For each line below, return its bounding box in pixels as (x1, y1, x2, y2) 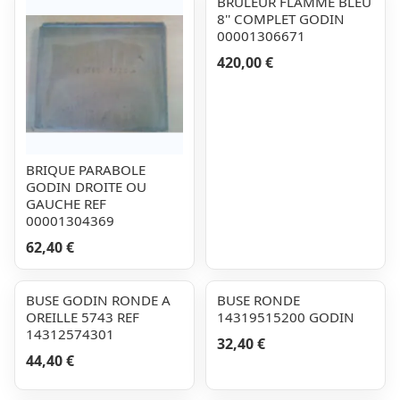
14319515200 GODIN (217, 308, 354, 326)
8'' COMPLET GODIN (217, 10, 345, 28)
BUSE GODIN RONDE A (26, 291, 171, 309)
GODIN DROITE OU (26, 178, 146, 196)
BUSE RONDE (217, 291, 300, 309)
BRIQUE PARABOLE (26, 161, 146, 179)
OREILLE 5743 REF (26, 308, 139, 326)
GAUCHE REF (26, 195, 106, 212)
